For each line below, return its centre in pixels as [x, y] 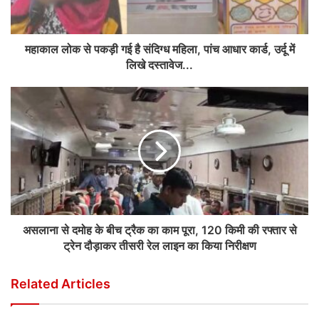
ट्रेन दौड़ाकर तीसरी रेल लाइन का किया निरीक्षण [159, 246]
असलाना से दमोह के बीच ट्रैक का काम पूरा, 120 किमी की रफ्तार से [159, 230]
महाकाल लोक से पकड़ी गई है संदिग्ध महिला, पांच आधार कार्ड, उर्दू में [159, 49]
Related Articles [61, 284]
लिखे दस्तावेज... [159, 65]
